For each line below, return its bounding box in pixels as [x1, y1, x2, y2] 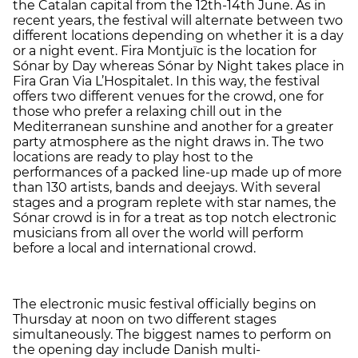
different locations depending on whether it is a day [13, 27, 344, 43]
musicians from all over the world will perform [13, 225, 304, 241]
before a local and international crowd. [13, 240, 256, 256]
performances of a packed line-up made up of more [13, 164, 342, 180]
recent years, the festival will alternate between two [13, 12, 343, 28]
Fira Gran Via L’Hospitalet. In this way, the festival [13, 73, 320, 89]
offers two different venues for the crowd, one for [13, 88, 324, 104]
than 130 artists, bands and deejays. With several [13, 179, 320, 195]
